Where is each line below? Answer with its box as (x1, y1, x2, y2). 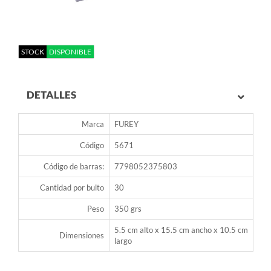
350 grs (114, 204, 142, 214)
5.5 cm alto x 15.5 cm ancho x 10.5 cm (114, 225, 248, 235)
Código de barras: (44, 162, 104, 172)
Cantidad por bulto (40, 183, 104, 193)
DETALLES (27, 88, 76, 102)
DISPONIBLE (49, 47, 91, 57)
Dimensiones (59, 230, 104, 241)
